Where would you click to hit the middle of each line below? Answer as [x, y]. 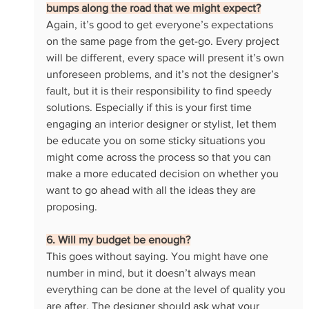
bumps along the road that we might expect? [153, 8]
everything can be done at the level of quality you [167, 289]
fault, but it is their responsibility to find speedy [160, 90]
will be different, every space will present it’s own [166, 57]
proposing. [73, 206]
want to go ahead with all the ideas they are [152, 190]
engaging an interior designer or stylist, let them [162, 123]
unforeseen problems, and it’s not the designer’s [163, 74]
